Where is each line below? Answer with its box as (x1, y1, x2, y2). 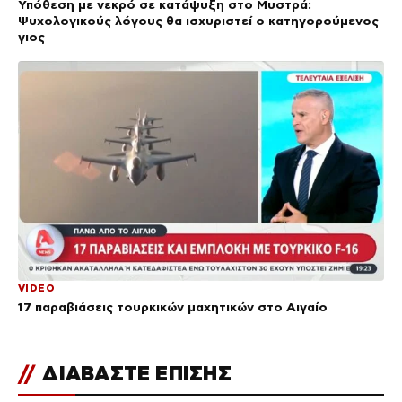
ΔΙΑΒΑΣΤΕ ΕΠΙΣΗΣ (37, 362, 232, 384)
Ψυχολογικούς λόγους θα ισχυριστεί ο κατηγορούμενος (18, 13, 379, 29)
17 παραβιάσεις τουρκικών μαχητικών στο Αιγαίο (18, 299, 328, 314)
